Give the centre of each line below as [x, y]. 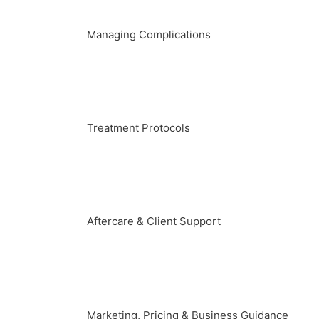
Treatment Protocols [138, 128]
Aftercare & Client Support [154, 221]
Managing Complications [149, 34]
